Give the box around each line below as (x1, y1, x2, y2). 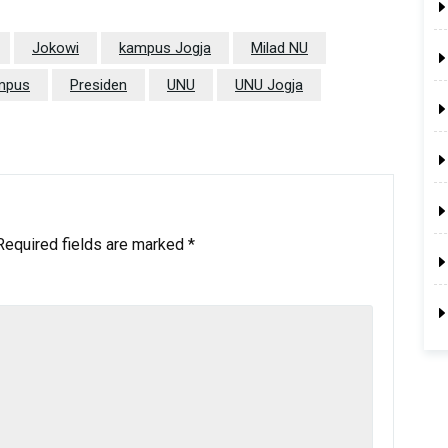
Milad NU (251, 39, 308, 58)
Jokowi (32, 39, 79, 58)
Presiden (70, 76, 127, 95)
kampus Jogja (119, 39, 211, 58)
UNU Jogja (235, 76, 303, 95)
